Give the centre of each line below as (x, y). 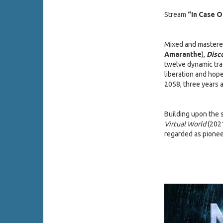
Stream (176, 15)
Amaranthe (183, 55)
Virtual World (185, 124)
